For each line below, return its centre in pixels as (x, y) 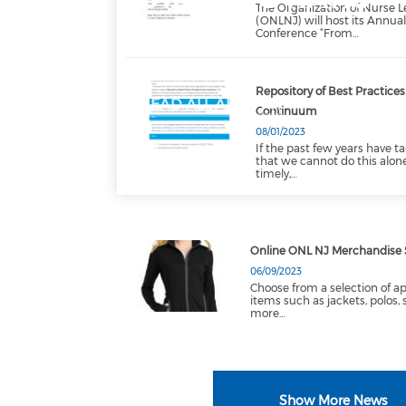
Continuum (287, 111)
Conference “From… (308, 33)
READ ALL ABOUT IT (212, 105)
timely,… (277, 174)
